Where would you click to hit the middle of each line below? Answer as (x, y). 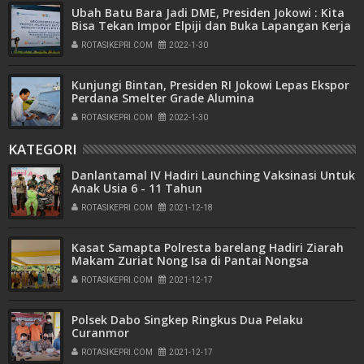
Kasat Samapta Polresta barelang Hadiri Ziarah (208, 247)
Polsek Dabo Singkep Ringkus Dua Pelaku (187, 319)
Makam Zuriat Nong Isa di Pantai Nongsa (190, 260)
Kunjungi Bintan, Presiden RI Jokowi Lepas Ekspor (210, 84)
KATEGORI (43, 149)
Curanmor (100, 332)
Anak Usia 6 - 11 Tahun (137, 188)
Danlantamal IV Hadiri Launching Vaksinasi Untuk (213, 175)
